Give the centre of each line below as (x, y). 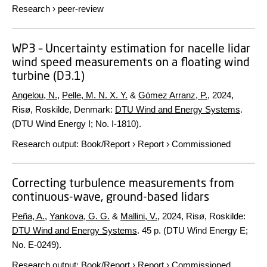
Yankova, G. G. (80, 216)
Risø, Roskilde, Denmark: (63, 109)
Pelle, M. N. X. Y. (95, 95)
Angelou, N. (35, 95)
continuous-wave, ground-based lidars (111, 196)
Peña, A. (28, 216)
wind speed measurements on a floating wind (131, 61)
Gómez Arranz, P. (173, 95)
